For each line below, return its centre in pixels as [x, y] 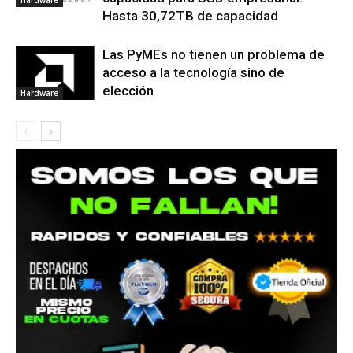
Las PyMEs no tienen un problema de [214, 55]
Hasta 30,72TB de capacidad [190, 16]
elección [128, 91]
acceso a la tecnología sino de [193, 73]
